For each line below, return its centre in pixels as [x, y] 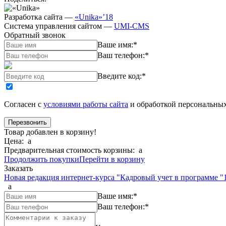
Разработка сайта [33, 17]
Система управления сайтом [53, 26]
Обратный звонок [35, 35]
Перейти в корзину [112, 159]
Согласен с [24, 104]
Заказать [18, 168]
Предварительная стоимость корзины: [70, 150]
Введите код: [120, 76]
